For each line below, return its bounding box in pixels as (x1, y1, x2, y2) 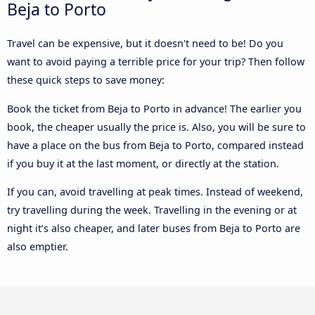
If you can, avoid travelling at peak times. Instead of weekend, (7, 185, 303, 199)
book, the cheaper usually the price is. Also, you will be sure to (7, 120, 306, 134)
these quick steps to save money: (7, 73, 165, 87)
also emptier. (7, 240, 68, 254)
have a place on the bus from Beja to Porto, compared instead (7, 138, 304, 152)
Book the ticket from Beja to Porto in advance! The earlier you (7, 101, 302, 115)
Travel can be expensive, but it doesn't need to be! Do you (7, 37, 283, 51)
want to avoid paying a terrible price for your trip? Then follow (7, 55, 304, 69)
